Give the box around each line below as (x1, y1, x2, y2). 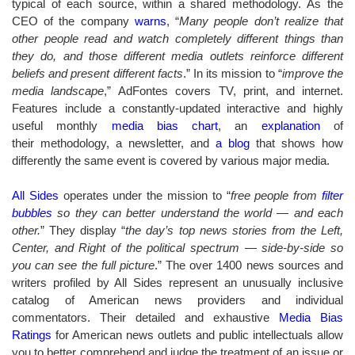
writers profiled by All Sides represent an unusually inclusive (12, 275, 343, 289)
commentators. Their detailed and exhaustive (12, 310, 279, 324)
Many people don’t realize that (179, 13, 344, 28)
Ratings (12, 327, 52, 342)
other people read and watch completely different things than (12, 31, 343, 45)
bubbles (12, 205, 52, 219)
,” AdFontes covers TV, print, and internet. (104, 83, 344, 97)
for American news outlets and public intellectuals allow (52, 327, 343, 342)
